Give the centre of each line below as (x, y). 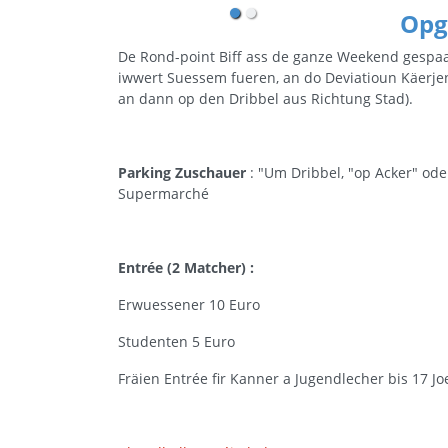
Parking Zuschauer (182, 172)
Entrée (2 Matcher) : (186, 267)
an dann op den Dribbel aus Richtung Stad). (265, 98)
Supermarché (163, 193)
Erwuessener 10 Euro (189, 304)
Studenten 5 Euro (176, 341)
